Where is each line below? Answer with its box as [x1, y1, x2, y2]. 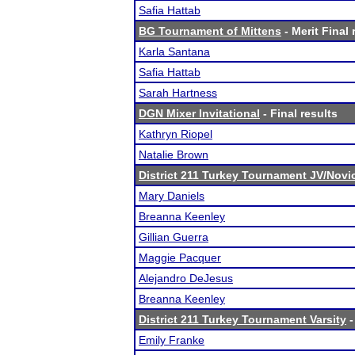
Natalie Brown [139, 148, 208, 161]
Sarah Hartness [139, 86, 217, 99]
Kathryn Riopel [139, 128, 212, 140]
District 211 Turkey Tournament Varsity [139, 313, 346, 326]
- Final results [260, 107, 338, 120]
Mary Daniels [139, 189, 204, 202]
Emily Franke [139, 334, 204, 346]
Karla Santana [139, 45, 210, 58]
